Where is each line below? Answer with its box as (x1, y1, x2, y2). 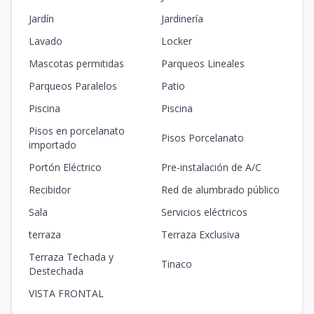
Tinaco (161, 257, 192, 271)
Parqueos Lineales (161, 57, 245, 70)
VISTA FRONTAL (29, 287, 104, 300)
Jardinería (161, 12, 203, 25)
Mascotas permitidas (29, 57, 124, 70)
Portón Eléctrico (29, 161, 102, 174)
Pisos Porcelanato (161, 131, 244, 144)
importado (29, 138, 76, 151)
